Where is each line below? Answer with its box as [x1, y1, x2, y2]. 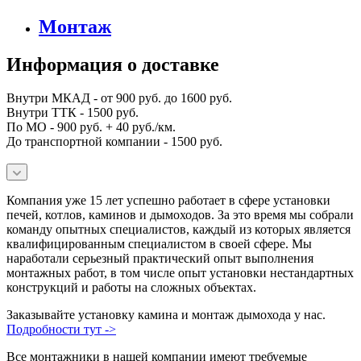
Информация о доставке [6, 53, 219, 75]
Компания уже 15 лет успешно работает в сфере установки [6, 193, 330, 208]
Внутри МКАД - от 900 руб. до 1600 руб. [6, 91, 232, 106]
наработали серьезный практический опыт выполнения [6, 251, 313, 266]
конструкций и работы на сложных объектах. [6, 280, 256, 295]
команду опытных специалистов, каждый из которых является [6, 222, 351, 237]
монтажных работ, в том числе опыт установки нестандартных [6, 266, 354, 280]
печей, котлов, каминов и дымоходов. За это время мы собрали [6, 208, 354, 222]
